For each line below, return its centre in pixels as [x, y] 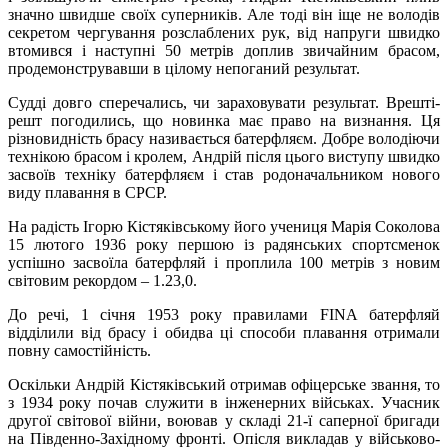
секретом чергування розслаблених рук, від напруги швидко [224, 32]
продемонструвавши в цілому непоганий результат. [184, 68]
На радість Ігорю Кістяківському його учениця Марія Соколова [224, 226]
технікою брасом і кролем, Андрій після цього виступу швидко [224, 156]
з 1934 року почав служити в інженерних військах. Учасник [224, 402]
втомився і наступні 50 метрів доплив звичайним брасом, [224, 50]
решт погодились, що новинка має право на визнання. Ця [224, 120]
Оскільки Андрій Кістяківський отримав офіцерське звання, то [224, 384]
